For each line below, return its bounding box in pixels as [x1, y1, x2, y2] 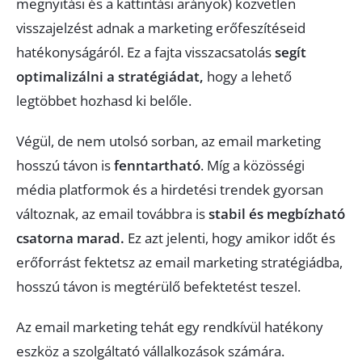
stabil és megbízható [208, 204, 345, 223]
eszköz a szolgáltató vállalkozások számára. [16, 342, 284, 360]
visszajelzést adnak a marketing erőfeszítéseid [16, 19, 305, 37]
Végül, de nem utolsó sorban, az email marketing [16, 132, 321, 150]
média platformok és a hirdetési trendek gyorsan [16, 180, 323, 199]
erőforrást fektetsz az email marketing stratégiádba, [16, 253, 343, 271]
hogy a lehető [204, 67, 292, 86]
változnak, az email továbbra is [16, 204, 208, 223]
